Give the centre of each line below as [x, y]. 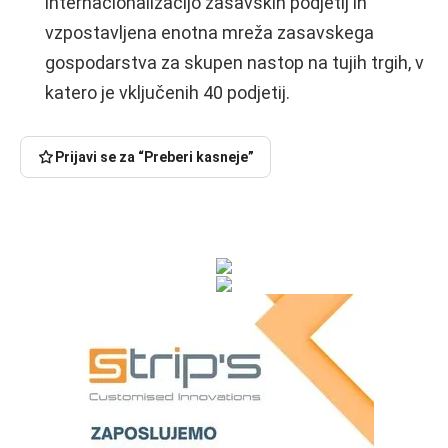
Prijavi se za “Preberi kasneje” [154, 156]
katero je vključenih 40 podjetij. [167, 92]
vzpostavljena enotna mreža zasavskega [209, 32]
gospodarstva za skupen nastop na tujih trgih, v [234, 62]
